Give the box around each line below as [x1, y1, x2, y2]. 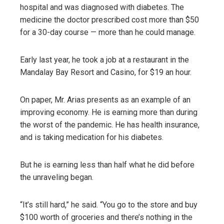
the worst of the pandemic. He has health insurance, [20, 119, 199, 129]
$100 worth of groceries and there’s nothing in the [20, 212, 192, 222]
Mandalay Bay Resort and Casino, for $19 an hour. [20, 67, 191, 77]
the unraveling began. [20, 172, 93, 182]
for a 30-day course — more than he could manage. [20, 27, 195, 37]
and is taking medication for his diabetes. [20, 132, 163, 142]
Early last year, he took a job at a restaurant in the [20, 54, 189, 64]
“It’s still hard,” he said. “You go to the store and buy [20, 199, 197, 209]
